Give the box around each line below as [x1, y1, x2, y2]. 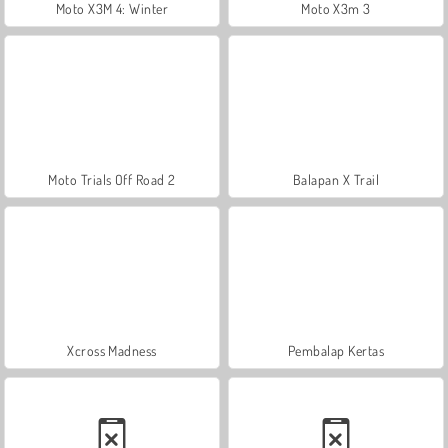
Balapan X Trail [292, 170, 380, 188]
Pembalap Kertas [287, 341, 385, 359]
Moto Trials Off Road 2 [48, 170, 176, 188]
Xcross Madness [67, 341, 157, 359]
